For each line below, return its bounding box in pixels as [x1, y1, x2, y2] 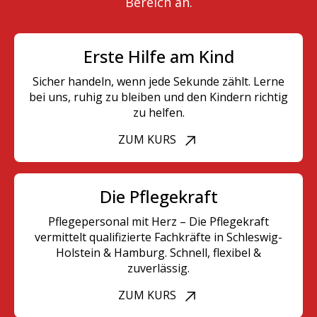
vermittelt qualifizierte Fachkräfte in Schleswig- [35, 229, 282, 245]
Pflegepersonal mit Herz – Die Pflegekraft [48, 213, 269, 229]
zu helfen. [132, 104, 185, 120]
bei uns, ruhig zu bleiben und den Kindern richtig [29, 88, 288, 105]
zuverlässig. [127, 260, 190, 276]
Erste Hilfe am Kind [83, 44, 234, 68]
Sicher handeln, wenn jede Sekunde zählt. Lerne [33, 73, 284, 89]
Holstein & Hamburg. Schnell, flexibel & [56, 244, 261, 260]
